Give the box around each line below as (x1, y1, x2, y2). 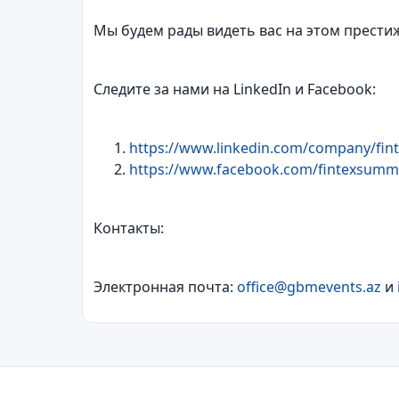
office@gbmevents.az (237, 277, 381, 297)
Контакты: (94, 218, 164, 238)
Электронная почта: (94, 277, 237, 297)
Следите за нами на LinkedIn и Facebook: (94, 79, 376, 99)
